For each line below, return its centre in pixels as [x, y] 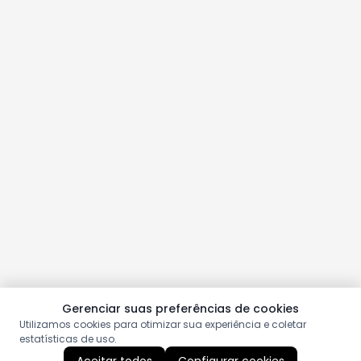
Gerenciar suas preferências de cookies [180, 309]
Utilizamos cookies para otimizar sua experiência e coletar [163, 324]
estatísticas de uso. [68, 339]
